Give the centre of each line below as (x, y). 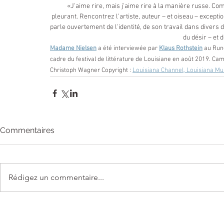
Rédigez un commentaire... (56, 177)
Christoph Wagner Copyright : (91, 71)
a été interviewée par (128, 49)
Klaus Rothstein (181, 49)
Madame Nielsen (73, 49)
